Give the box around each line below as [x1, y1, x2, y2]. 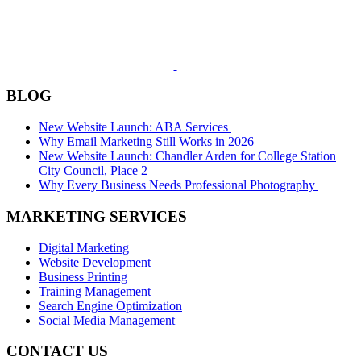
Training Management [39, 284, 151, 298]
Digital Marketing [39, 240, 129, 255]
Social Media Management [39, 313, 175, 327]
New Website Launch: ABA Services [39, 120, 231, 135]
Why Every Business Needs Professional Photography [39, 178, 318, 193]
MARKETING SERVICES [6, 207, 187, 225]
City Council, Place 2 [39, 164, 151, 178]
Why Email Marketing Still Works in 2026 [39, 135, 257, 149]
